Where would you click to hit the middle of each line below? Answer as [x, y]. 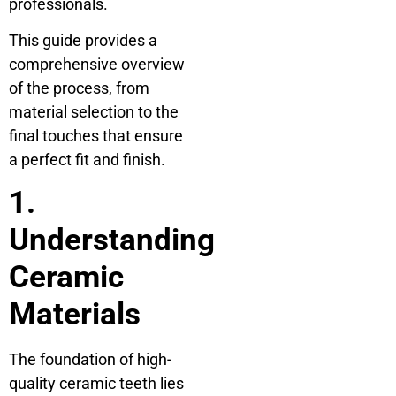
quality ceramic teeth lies [96, 383]
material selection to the [94, 112]
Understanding [112, 240]
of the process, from [79, 88]
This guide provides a [83, 41]
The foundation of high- [90, 359]
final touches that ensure [96, 136]
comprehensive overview [97, 65]
